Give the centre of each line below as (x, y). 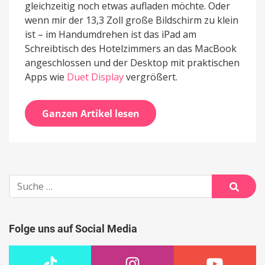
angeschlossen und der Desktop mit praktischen (132, 63)
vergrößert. (151, 77)
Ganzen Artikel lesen (91, 113)
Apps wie (46, 77)
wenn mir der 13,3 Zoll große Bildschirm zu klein (132, 20)
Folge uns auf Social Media (73, 228)
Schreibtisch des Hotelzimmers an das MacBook (131, 49)
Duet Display (95, 77)
